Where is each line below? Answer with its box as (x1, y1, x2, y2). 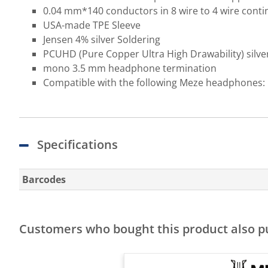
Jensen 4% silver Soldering (43, 33, 160, 46)
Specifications (37, 136, 118, 153)
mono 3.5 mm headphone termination (43, 62, 217, 75)
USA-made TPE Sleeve (43, 19, 141, 32)
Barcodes (22, 173, 66, 186)
